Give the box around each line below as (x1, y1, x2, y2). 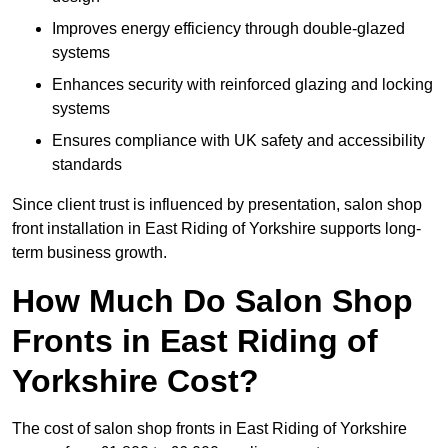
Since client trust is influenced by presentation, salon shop (12, 196, 422, 214)
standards (52, 156, 122, 174)
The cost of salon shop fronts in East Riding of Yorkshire (12, 420, 407, 438)
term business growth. (12, 244, 167, 262)
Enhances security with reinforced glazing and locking (52, 76, 433, 94)
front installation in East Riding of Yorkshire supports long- (12, 220, 421, 238)
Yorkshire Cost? (12, 363, 259, 400)
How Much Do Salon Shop (12, 283, 413, 320)
